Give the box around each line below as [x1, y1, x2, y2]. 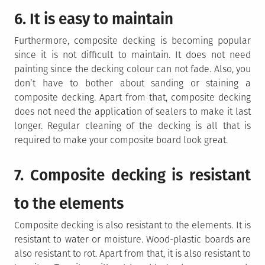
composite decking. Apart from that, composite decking [14, 91, 251, 103]
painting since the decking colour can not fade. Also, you [14, 63, 251, 75]
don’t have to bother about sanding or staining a [14, 77, 251, 89]
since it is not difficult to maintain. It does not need [14, 49, 251, 60]
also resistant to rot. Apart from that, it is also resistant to [14, 247, 251, 259]
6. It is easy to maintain [14, 9, 173, 28]
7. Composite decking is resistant [14, 166, 251, 185]
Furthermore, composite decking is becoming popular [14, 34, 251, 46]
